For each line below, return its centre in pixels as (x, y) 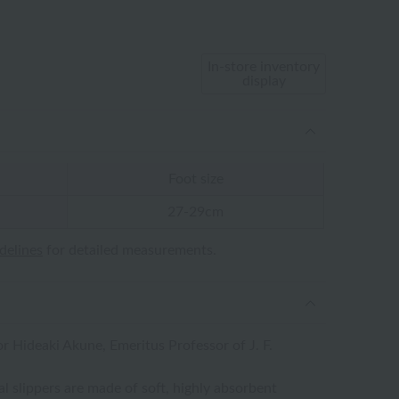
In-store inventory (264, 67)
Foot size (195, 179)
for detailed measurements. (130, 250)
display (264, 81)
